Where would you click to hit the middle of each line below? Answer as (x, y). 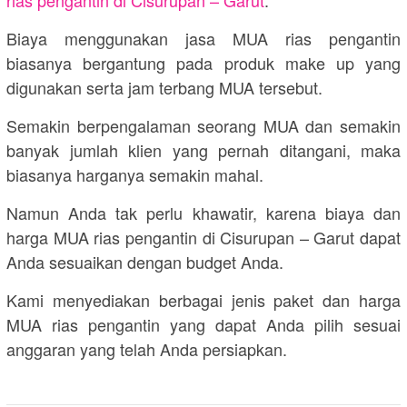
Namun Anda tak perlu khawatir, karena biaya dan (203, 213)
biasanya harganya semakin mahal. (135, 175)
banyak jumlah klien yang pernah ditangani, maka (203, 150)
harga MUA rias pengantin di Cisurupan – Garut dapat (203, 238)
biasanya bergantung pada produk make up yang (203, 63)
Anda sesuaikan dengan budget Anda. (145, 262)
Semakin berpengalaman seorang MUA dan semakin (203, 126)
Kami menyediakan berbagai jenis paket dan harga (203, 300)
